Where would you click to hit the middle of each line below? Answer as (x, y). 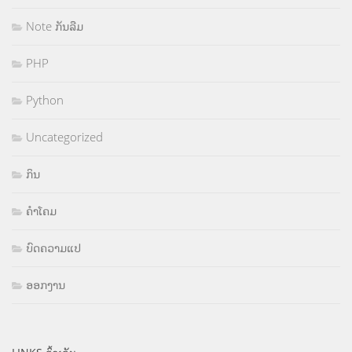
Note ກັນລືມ (55, 26)
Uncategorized (64, 137)
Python (45, 100)
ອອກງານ (46, 285)
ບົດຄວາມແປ (53, 248)
